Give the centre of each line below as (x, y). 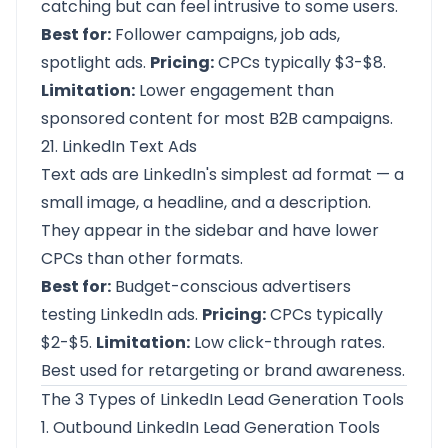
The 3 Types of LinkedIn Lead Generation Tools (222, 399)
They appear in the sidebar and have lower (210, 230)
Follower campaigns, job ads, (225, 34)
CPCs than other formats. (142, 258)
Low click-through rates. (287, 342)
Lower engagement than (234, 90)
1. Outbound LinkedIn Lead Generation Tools (210, 427)
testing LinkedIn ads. (121, 314)
